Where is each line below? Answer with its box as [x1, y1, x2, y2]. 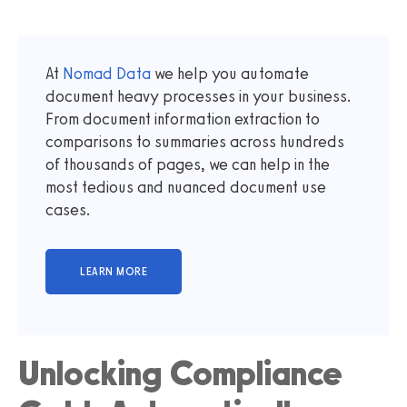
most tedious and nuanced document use [45, 176, 326, 197]
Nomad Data [63, 63, 151, 84]
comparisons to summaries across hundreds [45, 131, 344, 152]
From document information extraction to [45, 108, 320, 129]
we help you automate [151, 63, 309, 84]
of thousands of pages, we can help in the [45, 154, 330, 174]
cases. [45, 199, 91, 220]
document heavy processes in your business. [45, 85, 352, 106]
